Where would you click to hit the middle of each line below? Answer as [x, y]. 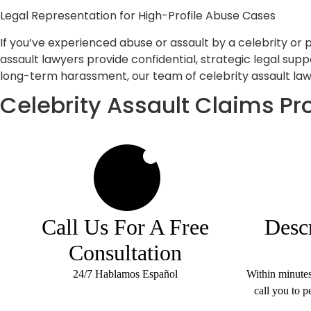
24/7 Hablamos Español [125, 274]
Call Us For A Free [125, 227]
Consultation [125, 252]
